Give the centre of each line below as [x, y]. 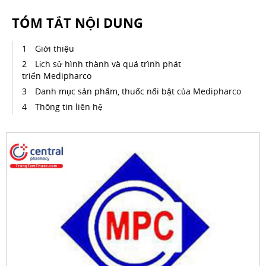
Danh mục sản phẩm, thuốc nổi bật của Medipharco [138, 91]
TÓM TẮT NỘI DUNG [77, 23]
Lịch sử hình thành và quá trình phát [108, 64]
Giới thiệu [55, 48]
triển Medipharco [57, 76]
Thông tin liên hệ [69, 107]
